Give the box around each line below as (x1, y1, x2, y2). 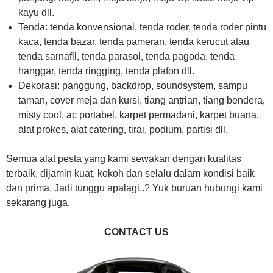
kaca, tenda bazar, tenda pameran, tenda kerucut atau (18, 36, 249, 47)
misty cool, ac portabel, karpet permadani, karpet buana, (18, 109, 259, 120)
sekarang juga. (6, 197, 70, 208)
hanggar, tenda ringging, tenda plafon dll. (18, 65, 194, 76)
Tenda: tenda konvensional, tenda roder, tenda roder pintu (18, 21, 266, 32)
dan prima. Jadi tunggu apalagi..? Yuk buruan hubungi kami (6, 182, 263, 193)
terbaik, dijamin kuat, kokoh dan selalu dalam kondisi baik (6, 168, 255, 179)
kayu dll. (18, 7, 54, 18)
